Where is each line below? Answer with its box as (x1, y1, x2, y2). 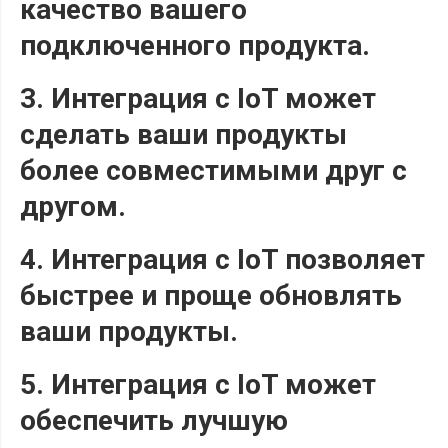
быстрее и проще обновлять (20, 278, 402, 312)
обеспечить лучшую (20, 403, 288, 437)
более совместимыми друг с (20, 153, 407, 187)
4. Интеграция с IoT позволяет (20, 242, 425, 276)
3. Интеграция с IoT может (20, 81, 376, 115)
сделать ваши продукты (20, 117, 347, 151)
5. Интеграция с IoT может (20, 367, 376, 401)
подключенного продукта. (20, 28, 370, 62)
